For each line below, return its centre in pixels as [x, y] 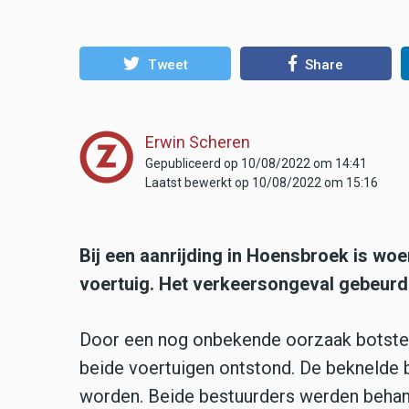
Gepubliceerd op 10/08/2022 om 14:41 [256, 163]
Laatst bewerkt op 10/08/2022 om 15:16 [262, 182]
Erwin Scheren [198, 142]
